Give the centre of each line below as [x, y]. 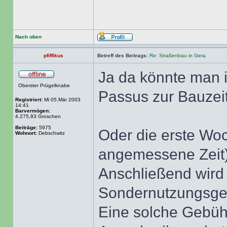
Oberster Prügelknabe [44, 85]
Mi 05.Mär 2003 [62, 100]
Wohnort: [26, 133]
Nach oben [28, 37]
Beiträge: [26, 127]
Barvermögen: [33, 111]
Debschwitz [51, 133]
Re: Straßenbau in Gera [178, 55]
